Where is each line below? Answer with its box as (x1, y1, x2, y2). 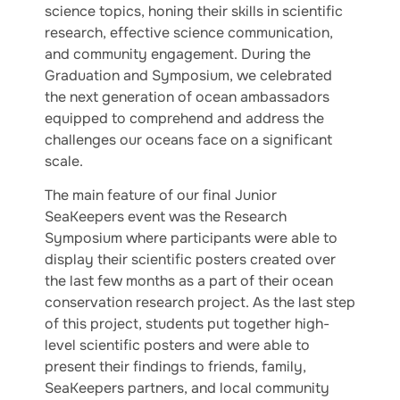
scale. (45, 152, 83, 171)
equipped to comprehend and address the (45, 109, 324, 128)
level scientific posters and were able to (45, 336, 310, 355)
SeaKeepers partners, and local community (45, 379, 329, 398)
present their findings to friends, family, (45, 357, 306, 377)
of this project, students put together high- (45, 314, 329, 334)
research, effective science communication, (45, 23, 333, 42)
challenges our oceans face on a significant (45, 130, 332, 149)
